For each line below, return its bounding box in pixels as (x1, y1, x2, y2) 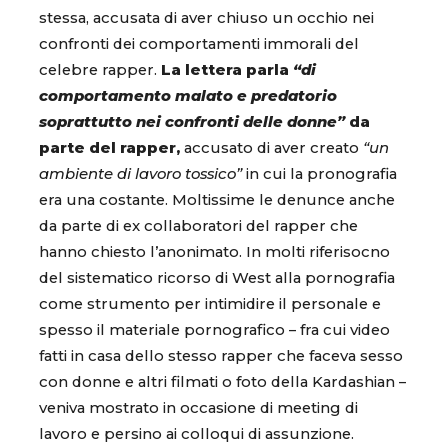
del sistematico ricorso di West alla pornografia (39, 268, 395, 287)
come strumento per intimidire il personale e (39, 294, 381, 313)
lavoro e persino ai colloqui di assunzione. (39, 424, 354, 443)
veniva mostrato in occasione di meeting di (39, 398, 358, 417)
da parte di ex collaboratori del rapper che (39, 216, 358, 235)
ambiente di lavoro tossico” (39, 164, 242, 183)
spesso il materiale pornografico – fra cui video (39, 320, 390, 339)
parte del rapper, (39, 138, 180, 157)
